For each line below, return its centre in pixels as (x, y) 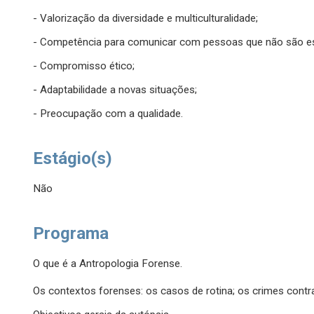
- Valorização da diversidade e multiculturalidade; (146, 19)
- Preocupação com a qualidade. (108, 114)
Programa (71, 234)
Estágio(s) (73, 159)
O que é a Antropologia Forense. (108, 264)
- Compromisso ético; (84, 66)
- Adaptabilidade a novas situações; (115, 90)
